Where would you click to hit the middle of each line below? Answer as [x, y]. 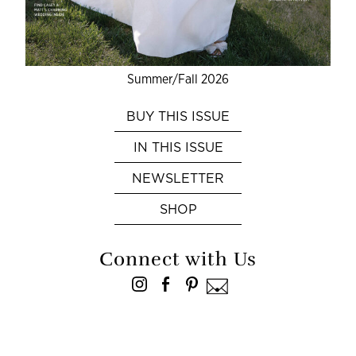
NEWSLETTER [178, 178]
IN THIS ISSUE [178, 147]
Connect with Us [178, 259]
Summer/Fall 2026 [178, 79]
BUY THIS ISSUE [178, 116]
